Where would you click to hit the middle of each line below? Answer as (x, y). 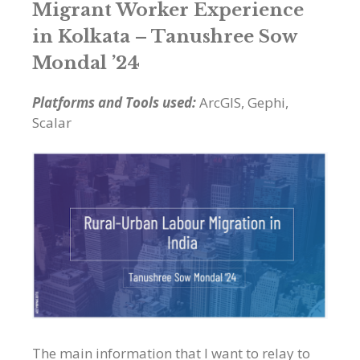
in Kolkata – (92, 36)
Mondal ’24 (86, 63)
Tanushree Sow (224, 36)
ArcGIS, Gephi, (244, 102)
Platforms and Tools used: (116, 102)
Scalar (52, 122)
